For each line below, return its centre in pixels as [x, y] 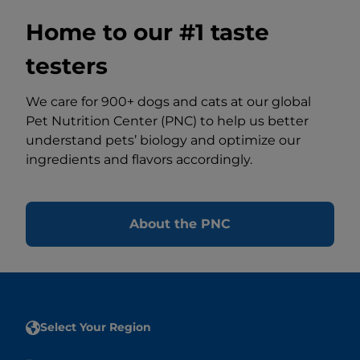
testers [67, 66]
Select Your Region [96, 327]
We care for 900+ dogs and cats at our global [168, 102]
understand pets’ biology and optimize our [163, 141]
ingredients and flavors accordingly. [139, 160]
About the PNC [180, 224]
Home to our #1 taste [147, 33]
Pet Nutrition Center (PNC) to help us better [167, 121]
